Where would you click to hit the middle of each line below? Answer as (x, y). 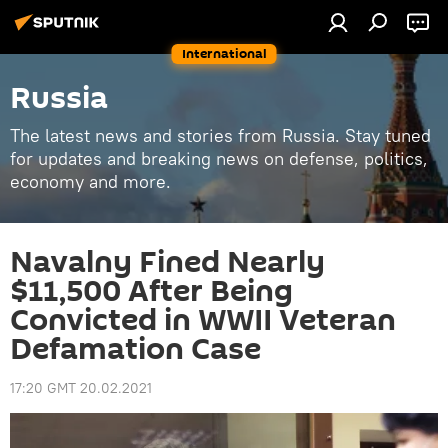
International (224, 53)
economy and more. (90, 181)
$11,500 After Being (151, 291)
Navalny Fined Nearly (167, 262)
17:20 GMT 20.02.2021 (81, 388)
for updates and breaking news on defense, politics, (219, 158)
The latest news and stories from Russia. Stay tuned (220, 135)
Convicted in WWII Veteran (203, 320)
